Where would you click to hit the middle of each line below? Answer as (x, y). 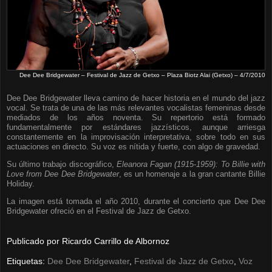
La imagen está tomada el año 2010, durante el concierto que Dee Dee (136, 202)
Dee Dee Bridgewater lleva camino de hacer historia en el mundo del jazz (136, 98)
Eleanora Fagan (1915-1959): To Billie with (191, 165)
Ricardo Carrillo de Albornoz (116, 241)
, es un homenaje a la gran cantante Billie (192, 174)
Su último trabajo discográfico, (62, 165)
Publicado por (34, 241)
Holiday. (21, 184)
